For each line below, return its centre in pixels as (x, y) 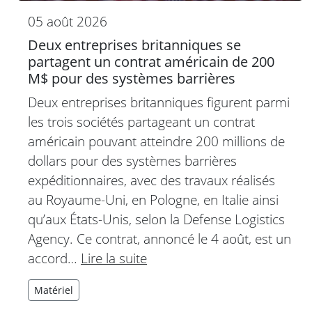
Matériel (54, 290)
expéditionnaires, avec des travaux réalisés (151, 180)
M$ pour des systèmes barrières (132, 78)
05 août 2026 (68, 21)
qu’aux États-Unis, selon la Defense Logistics (156, 219)
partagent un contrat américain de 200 (151, 61)
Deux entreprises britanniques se (134, 45)
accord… (54, 258)
